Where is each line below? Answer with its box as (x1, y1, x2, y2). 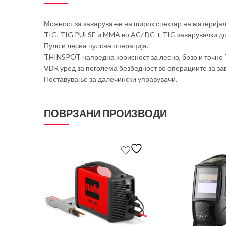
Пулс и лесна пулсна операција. (44, 41, 148, 50)
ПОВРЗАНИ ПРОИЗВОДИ (44, 106, 167, 119)
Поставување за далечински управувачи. (44, 74, 177, 83)
